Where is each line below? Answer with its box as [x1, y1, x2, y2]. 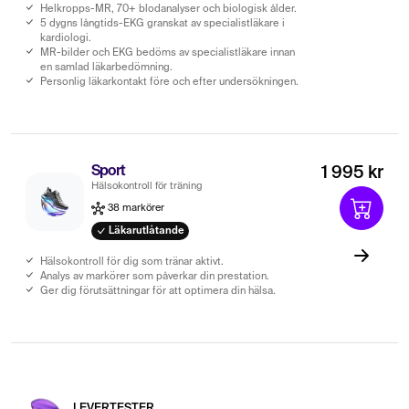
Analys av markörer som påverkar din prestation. [40, 270, 269, 282]
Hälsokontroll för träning [91, 181, 203, 191]
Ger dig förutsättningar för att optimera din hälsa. [40, 285, 276, 297]
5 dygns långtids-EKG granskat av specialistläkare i [40, 17, 285, 29]
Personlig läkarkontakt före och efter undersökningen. [40, 76, 299, 88]
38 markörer [105, 203, 164, 213]
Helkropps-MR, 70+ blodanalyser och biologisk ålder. [40, 3, 297, 15]
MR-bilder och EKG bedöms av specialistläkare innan [40, 47, 295, 58]
